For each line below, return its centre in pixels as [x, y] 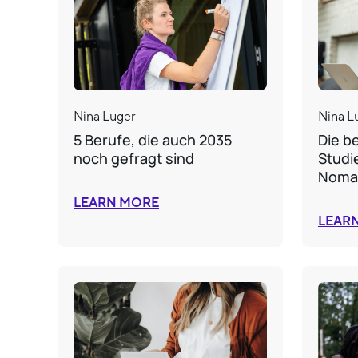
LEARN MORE [116, 203]
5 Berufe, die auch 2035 [153, 140]
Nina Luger [105, 117]
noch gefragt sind [134, 159]
